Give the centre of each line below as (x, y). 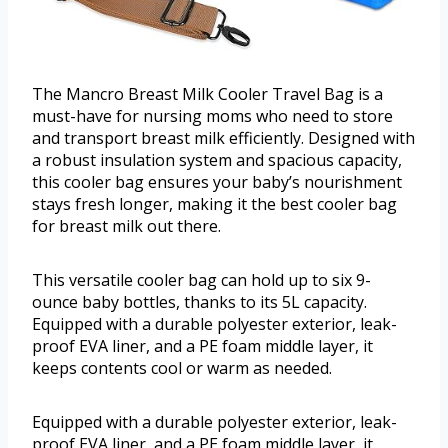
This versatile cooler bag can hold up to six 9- (201, 280)
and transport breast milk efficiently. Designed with (223, 138)
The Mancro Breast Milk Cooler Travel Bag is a (207, 94)
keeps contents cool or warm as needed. (182, 368)
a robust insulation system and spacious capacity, (217, 160)
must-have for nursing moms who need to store (212, 116)
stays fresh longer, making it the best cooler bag (214, 204)
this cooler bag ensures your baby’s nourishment (217, 182)
